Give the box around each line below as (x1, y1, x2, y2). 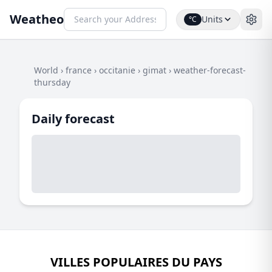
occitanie (99, 64, 135, 76)
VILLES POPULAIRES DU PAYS (50, 254, 222, 270)
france (66, 64, 92, 76)
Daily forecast (32, 110, 115, 127)
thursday (34, 76, 70, 88)
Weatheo (10, 11, 64, 27)
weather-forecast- (174, 64, 246, 76)
